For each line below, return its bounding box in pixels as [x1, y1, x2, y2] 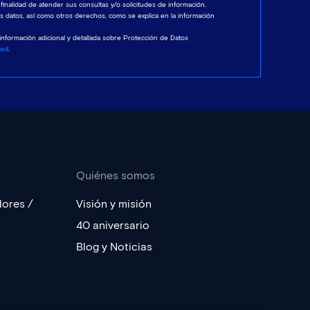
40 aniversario [75, 219, 149, 232]
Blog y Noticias [75, 240, 152, 253]
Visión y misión [75, 197, 152, 210]
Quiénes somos [75, 169, 155, 182]
